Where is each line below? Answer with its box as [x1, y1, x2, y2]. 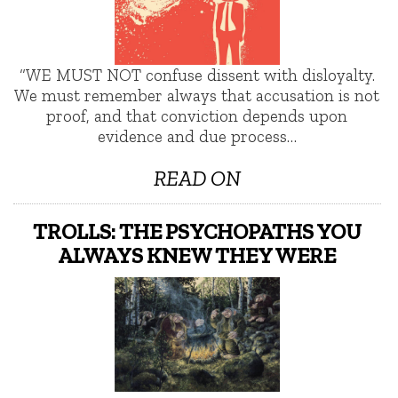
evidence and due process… [97, 126, 297, 147]
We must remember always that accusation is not [14, 85, 380, 107]
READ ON [153, 164, 241, 191]
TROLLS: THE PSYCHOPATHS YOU [32, 217, 362, 244]
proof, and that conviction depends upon [46, 106, 348, 127]
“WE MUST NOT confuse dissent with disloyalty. [19, 65, 375, 86]
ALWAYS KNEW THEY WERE [58, 241, 337, 268]
